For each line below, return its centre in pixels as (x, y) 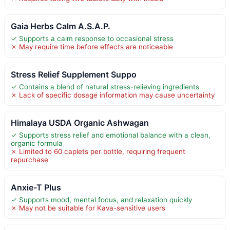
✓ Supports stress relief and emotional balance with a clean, (111, 135)
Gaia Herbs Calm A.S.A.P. (61, 26)
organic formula (37, 143)
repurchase (30, 159)
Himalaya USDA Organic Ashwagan (80, 122)
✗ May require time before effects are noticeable (92, 46)
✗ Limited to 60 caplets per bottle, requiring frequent (98, 151)
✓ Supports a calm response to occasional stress (92, 38)
